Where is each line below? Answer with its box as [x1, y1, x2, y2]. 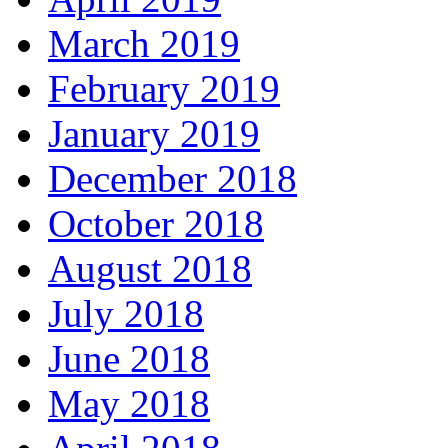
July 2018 [48, 291, 204, 335]
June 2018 [48, 336, 210, 380]
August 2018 [48, 246, 252, 290]
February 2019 [48, 66, 280, 110]
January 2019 [48, 111, 260, 155]
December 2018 [48, 156, 297, 200]
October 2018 [48, 201, 264, 245]
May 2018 [48, 381, 210, 425]
